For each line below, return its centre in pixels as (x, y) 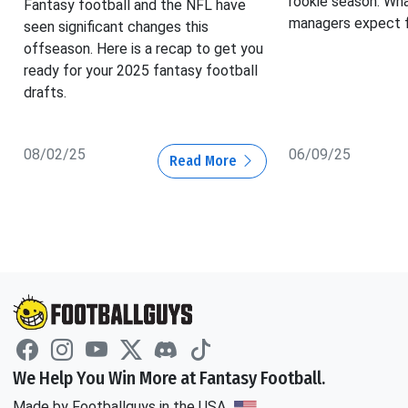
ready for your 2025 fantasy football (141, 71)
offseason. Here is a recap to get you (143, 49)
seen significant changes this (116, 27)
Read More (204, 161)
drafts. (45, 93)
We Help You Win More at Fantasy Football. (169, 378)
